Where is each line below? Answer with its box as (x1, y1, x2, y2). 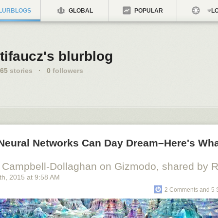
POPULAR (133, 7, 163, 14)
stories (8, 67, 33, 74)
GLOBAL (67, 7, 93, 14)
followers (51, 67, 83, 74)
